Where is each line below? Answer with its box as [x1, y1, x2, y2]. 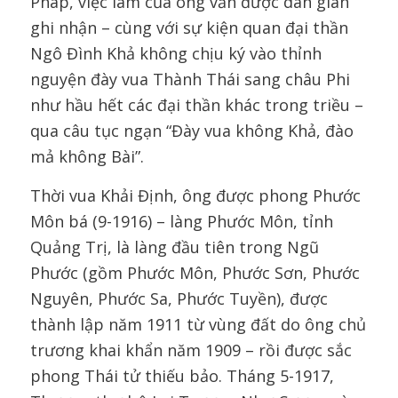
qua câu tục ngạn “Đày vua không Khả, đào [29, 119, 354, 141]
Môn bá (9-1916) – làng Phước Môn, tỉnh [29, 210, 333, 232]
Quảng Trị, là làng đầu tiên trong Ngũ [29, 235, 319, 258]
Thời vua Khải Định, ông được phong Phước [29, 184, 361, 206]
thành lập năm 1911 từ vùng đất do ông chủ [29, 313, 366, 335]
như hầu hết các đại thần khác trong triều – [29, 93, 363, 115]
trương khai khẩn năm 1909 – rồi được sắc [29, 338, 352, 361]
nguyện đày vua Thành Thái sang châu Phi [29, 68, 350, 90]
